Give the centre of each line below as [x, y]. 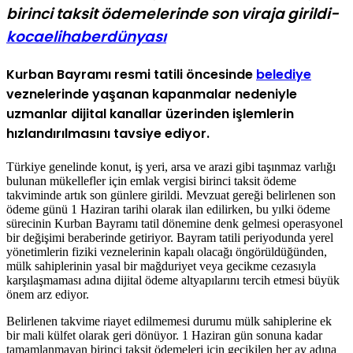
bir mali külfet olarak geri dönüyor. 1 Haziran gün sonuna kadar [164, 336]
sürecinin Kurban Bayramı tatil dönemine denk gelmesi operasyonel [175, 224]
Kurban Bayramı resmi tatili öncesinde [131, 74]
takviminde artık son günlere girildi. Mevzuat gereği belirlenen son [171, 195]
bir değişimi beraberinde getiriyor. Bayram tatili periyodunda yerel [170, 238]
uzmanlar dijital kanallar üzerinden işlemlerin [150, 113]
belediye [284, 74]
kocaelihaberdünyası [86, 36]
